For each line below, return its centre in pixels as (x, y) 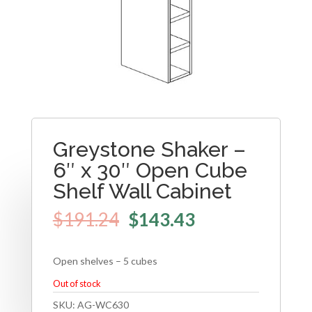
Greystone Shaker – (149, 150)
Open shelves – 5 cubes (105, 260)
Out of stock (77, 283)
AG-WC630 (103, 304)
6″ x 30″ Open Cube (150, 171)
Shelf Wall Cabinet (142, 192)
